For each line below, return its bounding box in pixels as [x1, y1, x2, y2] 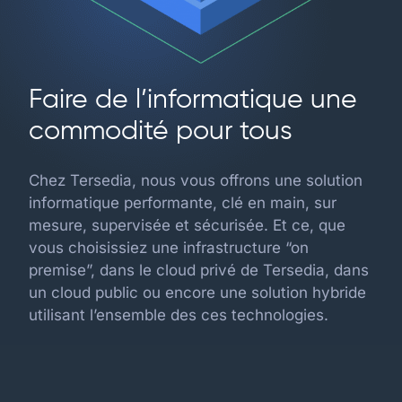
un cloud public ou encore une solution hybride [29, 284, 366, 301]
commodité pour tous [29, 118, 293, 145]
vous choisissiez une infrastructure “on [29, 239, 309, 257]
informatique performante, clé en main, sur [29, 194, 336, 212]
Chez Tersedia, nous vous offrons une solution [29, 171, 363, 189]
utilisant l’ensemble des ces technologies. [29, 306, 328, 324]
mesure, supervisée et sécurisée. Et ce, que [29, 216, 345, 234]
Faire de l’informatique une [29, 87, 357, 114]
